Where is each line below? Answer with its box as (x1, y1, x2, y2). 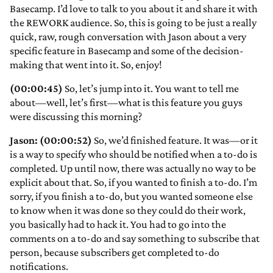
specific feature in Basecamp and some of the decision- (10, 44, 244, 57)
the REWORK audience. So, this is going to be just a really (10, 16, 257, 29)
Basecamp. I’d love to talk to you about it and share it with (10, 2, 258, 15)
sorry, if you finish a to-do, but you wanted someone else (10, 190, 253, 203)
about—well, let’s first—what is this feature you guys (10, 96, 243, 109)
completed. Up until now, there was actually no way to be (10, 162, 256, 175)
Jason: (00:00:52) (10, 134, 92, 147)
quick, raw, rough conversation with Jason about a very (10, 30, 246, 43)
